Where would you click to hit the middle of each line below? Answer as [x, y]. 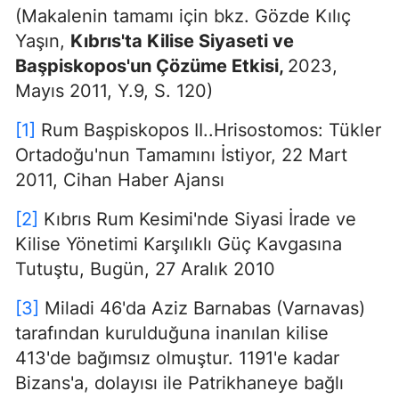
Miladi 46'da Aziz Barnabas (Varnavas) [202, 308]
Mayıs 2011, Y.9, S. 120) [114, 91]
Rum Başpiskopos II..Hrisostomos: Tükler [208, 130]
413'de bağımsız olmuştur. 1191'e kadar [177, 358]
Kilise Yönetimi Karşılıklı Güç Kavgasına [179, 244]
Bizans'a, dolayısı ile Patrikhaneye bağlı [179, 383]
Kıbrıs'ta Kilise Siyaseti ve [182, 41]
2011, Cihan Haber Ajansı [120, 180]
